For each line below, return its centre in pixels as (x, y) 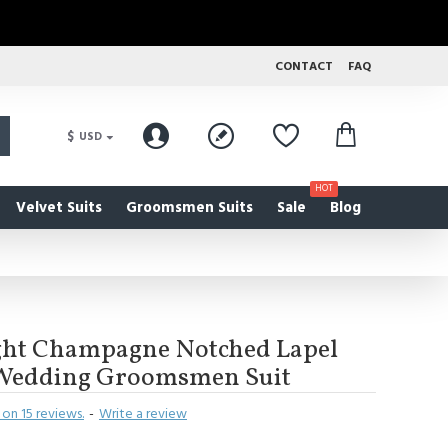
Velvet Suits (59, 207)
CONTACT (304, 66)
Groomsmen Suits (189, 207)
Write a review (143, 414)
